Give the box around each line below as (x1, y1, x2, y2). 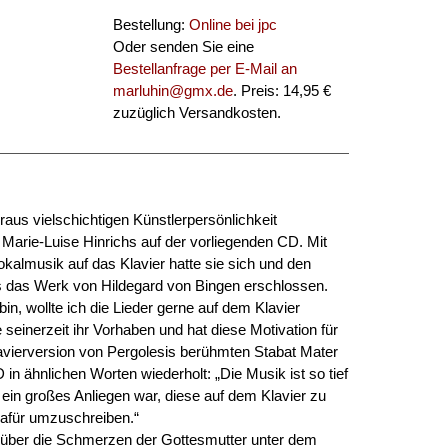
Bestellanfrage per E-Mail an (112, 60, 297, 77)
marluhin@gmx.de (112, 82, 233, 99)
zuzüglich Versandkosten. (112, 104, 281, 121)
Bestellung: (112, 16, 189, 33)
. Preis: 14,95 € (232, 82, 331, 99)
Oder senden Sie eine (112, 38, 254, 55)
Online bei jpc (188, 16, 277, 33)
